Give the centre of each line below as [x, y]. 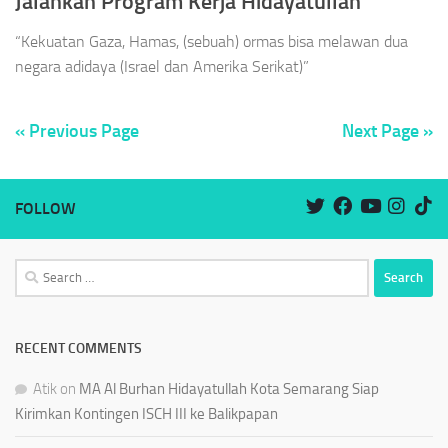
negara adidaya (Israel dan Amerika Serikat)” [162, 66]
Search [35, 269]
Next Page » [387, 130]
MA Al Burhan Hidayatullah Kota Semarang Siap [229, 388]
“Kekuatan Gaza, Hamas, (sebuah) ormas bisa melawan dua [211, 41]
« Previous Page [77, 130]
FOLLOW [45, 208]
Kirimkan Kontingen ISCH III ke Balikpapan [146, 413]
